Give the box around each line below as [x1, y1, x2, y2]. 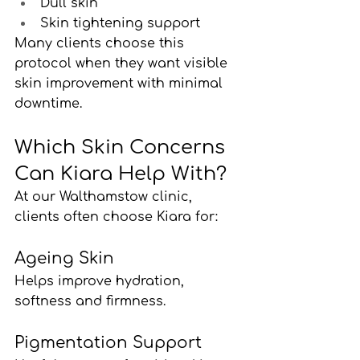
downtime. [14, 96, 82, 111]
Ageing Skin [14, 248, 114, 268]
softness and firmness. [14, 293, 166, 309]
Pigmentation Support [14, 333, 202, 352]
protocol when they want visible [14, 55, 231, 71]
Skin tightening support [40, 15, 200, 31]
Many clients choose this [14, 35, 188, 51]
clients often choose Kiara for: [14, 209, 218, 224]
